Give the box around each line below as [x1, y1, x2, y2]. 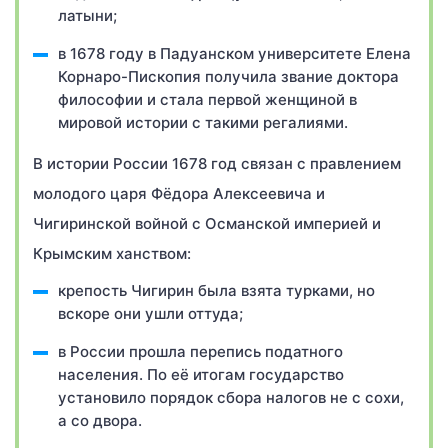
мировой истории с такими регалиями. [58, 113, 348, 132]
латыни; [58, 6, 117, 25]
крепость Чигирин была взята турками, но [58, 281, 375, 300]
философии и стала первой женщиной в [58, 90, 357, 109]
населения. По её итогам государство [58, 365, 344, 384]
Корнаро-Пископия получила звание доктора [58, 67, 399, 86]
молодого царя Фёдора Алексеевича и [33, 184, 325, 203]
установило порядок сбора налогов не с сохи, [58, 388, 404, 407]
